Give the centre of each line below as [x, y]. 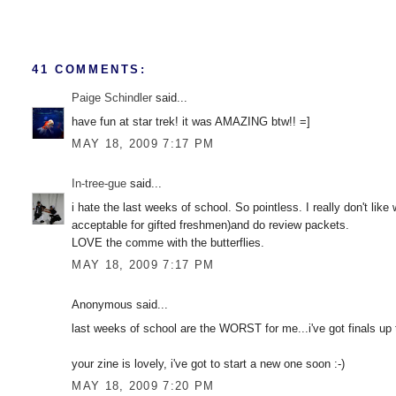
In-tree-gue [99, 184]
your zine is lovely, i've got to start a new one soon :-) [209, 363]
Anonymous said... [120, 305]
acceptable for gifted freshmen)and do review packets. [211, 225]
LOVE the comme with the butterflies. [168, 242]
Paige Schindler [112, 98]
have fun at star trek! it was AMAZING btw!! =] [191, 121]
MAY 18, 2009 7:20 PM [143, 386]
